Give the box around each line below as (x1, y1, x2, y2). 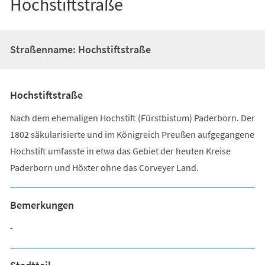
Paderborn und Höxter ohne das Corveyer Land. (9, 161, 199, 173)
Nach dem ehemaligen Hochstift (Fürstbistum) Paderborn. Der (9, 111, 255, 124)
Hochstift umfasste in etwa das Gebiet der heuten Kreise (9, 144, 231, 157)
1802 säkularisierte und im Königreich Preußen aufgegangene (9, 128, 254, 140)
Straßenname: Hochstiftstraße (9, 42, 151, 56)
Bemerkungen (9, 198, 74, 212)
